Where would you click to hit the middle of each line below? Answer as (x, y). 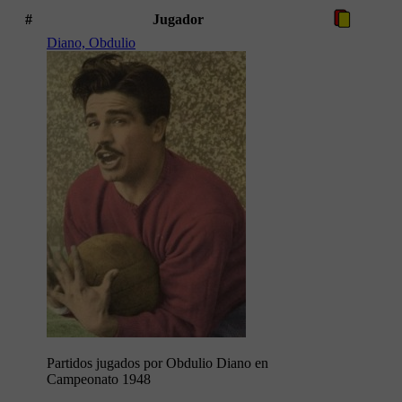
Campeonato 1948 (99, 380)
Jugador (178, 20)
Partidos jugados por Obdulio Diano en (157, 363)
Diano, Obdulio (91, 43)
